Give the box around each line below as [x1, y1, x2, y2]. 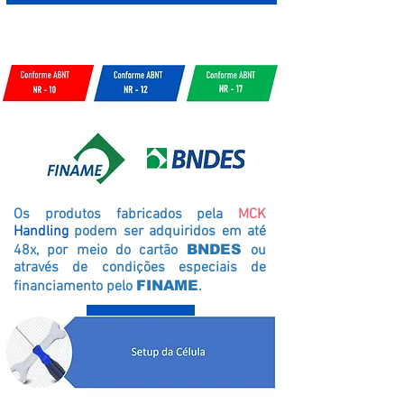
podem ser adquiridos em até [69, 223, 266, 241]
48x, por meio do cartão [14, 242, 187, 260]
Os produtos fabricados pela [14, 206, 238, 224]
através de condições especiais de [14, 259, 266, 277]
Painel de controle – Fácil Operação [25, 14, 257, 32]
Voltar [113, 314, 165, 334]
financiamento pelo [14, 278, 136, 296]
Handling [14, 223, 69, 241]
